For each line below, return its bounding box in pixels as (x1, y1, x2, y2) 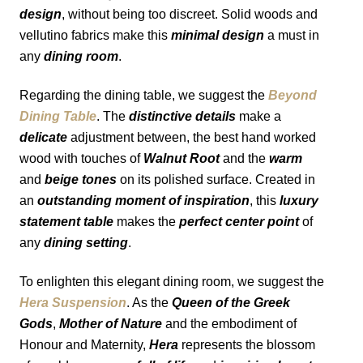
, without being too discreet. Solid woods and (62, 7, 318, 22)
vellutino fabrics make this (19, 28, 171, 43)
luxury (280, 194, 318, 208)
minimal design (171, 28, 264, 43)
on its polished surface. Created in (117, 173, 315, 187)
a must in (264, 28, 319, 43)
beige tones (45, 173, 117, 187)
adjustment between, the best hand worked (67, 130, 316, 145)
